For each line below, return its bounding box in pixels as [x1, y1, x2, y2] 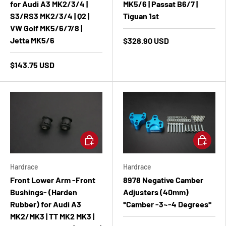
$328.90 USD [123, 36, 169, 45]
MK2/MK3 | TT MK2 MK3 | [10, 211, 94, 221]
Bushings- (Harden [10, 187, 77, 197]
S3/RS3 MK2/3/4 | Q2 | [10, 11, 89, 21]
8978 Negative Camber [123, 175, 203, 185]
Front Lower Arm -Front [10, 175, 95, 185]
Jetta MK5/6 [10, 35, 54, 45]
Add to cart [83, 133, 118, 142]
